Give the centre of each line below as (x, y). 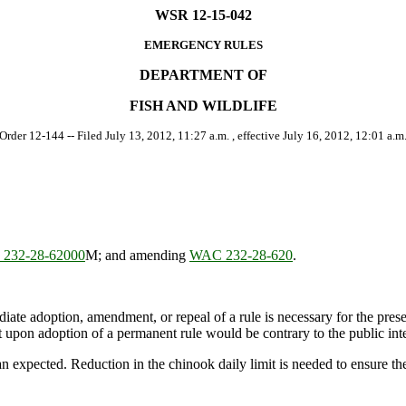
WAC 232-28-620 (241, 256)
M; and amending (137, 256)
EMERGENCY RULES (203, 45)
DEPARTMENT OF (203, 75)
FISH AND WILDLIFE (203, 106)
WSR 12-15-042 (203, 15)
